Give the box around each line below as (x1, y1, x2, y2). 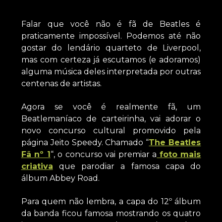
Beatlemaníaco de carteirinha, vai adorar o (21, 114, 201, 124)
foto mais (159, 150, 201, 160)
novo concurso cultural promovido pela (21, 126, 201, 136)
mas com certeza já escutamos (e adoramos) (21, 55, 201, 65)
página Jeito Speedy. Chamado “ (21, 138, 149, 148)
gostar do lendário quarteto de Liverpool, (21, 43, 201, 53)
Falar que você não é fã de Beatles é (21, 19, 201, 29)
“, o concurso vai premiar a (50, 150, 157, 160)
